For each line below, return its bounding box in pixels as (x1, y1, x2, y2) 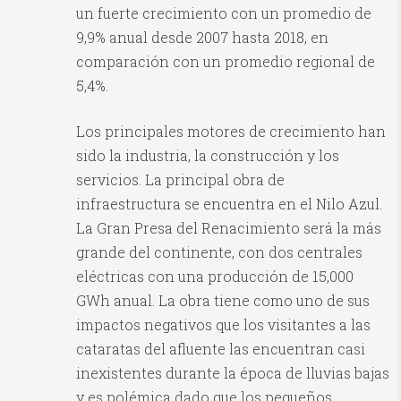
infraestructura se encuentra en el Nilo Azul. (76, 194, 382, 214)
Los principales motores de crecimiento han (76, 122, 386, 141)
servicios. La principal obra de (76, 170, 285, 190)
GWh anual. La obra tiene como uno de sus (76, 291, 370, 311)
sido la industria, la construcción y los (76, 146, 339, 166)
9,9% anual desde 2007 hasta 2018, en (76, 28, 328, 47)
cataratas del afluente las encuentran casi (76, 339, 365, 359)
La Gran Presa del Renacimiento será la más (76, 218, 381, 238)
